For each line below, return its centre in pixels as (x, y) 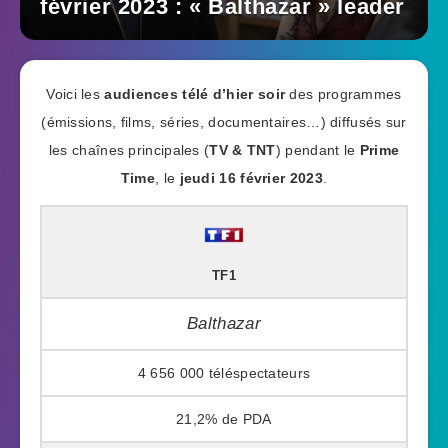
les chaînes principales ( (129, 150)
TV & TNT (242, 150)
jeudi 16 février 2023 (251, 178)
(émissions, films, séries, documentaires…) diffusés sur (224, 122)
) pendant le (317, 150)
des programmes (343, 94)
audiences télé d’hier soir (195, 94)
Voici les (75, 94)
